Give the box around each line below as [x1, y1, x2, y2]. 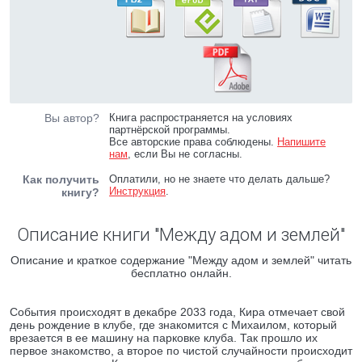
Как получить [23, 173, 99, 186]
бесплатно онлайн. [130, 267, 232, 280]
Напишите [277, 136, 326, 148]
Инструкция [109, 185, 166, 197]
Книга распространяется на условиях [109, 112, 293, 124]
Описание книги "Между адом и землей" [17, 225, 345, 245]
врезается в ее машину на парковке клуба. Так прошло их [10, 331, 318, 344]
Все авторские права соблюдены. [109, 136, 278, 148]
